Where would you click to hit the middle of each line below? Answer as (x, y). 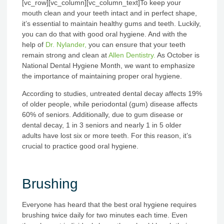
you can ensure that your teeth (136, 44)
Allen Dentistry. (132, 55)
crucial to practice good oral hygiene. (80, 146)
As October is (177, 55)
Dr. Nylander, (66, 44)
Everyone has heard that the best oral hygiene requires (109, 205)
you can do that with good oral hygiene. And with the (104, 34)
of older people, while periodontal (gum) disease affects (110, 104)
